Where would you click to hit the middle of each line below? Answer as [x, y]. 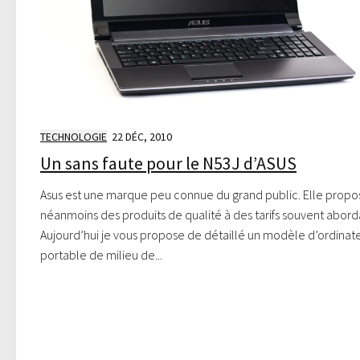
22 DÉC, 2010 [142, 137]
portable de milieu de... [101, 254]
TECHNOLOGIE [74, 137]
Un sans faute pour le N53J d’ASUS [168, 163]
